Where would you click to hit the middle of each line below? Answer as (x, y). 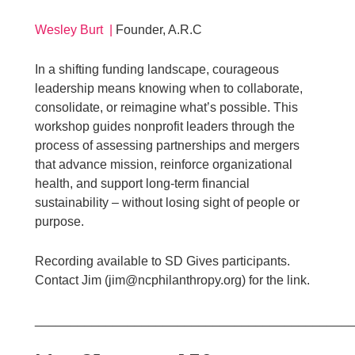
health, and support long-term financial (143, 183)
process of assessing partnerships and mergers (168, 145)
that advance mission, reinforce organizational (164, 164)
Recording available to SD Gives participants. (164, 261)
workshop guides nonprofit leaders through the (165, 126)
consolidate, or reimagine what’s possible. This (167, 107)
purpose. (60, 221)
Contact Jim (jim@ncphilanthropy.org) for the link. (173, 280)
